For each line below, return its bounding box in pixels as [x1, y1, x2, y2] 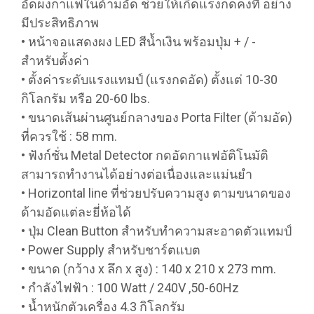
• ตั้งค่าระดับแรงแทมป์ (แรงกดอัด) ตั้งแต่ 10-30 [21, 72, 278, 88]
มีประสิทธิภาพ [21, 15, 99, 31]
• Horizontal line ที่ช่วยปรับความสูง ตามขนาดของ [21, 186, 291, 201]
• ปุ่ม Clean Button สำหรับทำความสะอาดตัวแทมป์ [21, 224, 292, 239]
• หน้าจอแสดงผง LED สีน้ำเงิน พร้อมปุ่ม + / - [21, 34, 256, 50]
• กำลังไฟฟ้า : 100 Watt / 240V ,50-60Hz [21, 280, 239, 296]
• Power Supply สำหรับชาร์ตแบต [21, 243, 200, 258]
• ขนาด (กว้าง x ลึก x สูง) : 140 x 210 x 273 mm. [21, 261, 276, 277]
